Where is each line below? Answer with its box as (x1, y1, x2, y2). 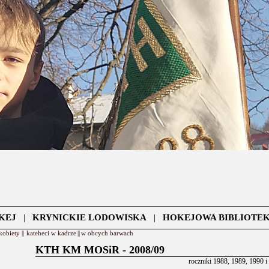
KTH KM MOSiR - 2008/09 (35, 244, 165, 256)
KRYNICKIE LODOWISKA (32, 213, 147, 222)
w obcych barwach (81, 229, 133, 237)
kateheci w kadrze (26, 229, 76, 237)
